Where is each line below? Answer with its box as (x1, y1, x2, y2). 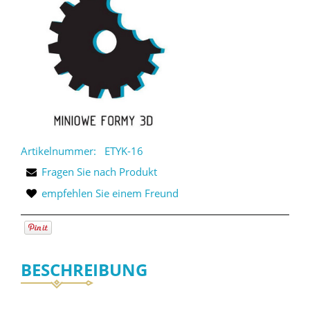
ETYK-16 (104, 143, 143, 158)
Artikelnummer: (21, 143, 96, 158)
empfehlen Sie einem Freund (42, 185, 179, 200)
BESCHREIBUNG (21, 257, 147, 281)
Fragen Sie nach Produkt (42, 164, 157, 179)
